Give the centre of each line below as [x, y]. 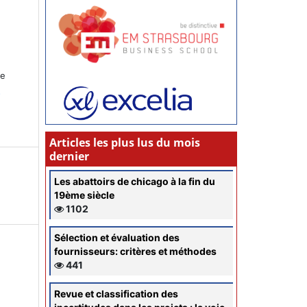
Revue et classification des [116, 293]
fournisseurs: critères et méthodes [135, 251]
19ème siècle [84, 195]
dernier [69, 156]
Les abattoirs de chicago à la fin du [135, 181]
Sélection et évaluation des [117, 237]
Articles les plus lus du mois [125, 142]
